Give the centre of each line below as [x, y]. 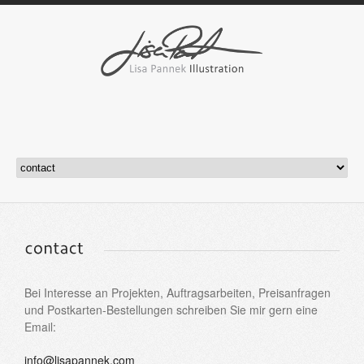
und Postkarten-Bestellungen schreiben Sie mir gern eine [171, 309]
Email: [40, 326]
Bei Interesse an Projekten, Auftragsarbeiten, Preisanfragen [178, 292]
